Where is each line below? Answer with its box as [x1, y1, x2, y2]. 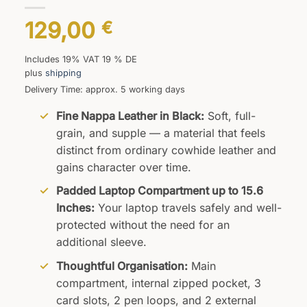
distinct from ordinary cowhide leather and [56, 143, 276, 157]
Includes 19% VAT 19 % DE [24, 53, 137, 64]
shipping [45, 67, 82, 78]
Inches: [56, 201, 95, 215]
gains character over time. [56, 160, 191, 174]
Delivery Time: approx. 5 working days [24, 84, 185, 95]
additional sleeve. [56, 235, 147, 249]
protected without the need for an [56, 218, 230, 232]
